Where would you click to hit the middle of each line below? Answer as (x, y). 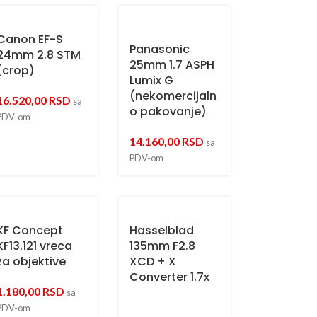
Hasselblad (162, 230)
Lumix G (152, 80)
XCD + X (153, 261)
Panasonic (160, 49)
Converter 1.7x (170, 277)
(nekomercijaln (173, 96)
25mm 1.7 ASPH (172, 65)
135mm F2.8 (163, 246)
